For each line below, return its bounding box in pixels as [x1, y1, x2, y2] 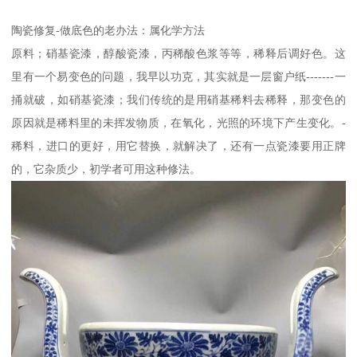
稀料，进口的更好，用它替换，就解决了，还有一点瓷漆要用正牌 [11, 139, 346, 153]
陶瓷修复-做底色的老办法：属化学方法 [11, 24, 206, 37]
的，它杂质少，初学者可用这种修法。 [11, 163, 202, 176]
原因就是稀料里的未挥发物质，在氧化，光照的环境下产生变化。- [11, 116, 346, 130]
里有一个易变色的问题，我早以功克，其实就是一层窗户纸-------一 [11, 70, 346, 84]
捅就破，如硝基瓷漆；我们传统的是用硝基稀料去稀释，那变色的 [11, 93, 346, 107]
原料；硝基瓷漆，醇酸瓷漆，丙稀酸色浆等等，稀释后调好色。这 [11, 47, 346, 61]
